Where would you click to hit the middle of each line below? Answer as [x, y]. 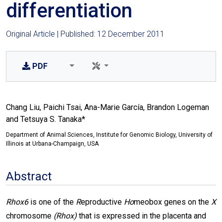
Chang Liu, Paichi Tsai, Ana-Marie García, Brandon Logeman [108, 107]
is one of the [52, 202]
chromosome [30, 216]
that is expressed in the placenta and [141, 216]
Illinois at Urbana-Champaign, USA [52, 144]
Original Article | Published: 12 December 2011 [85, 34]
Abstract [29, 176]
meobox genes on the [172, 202]
